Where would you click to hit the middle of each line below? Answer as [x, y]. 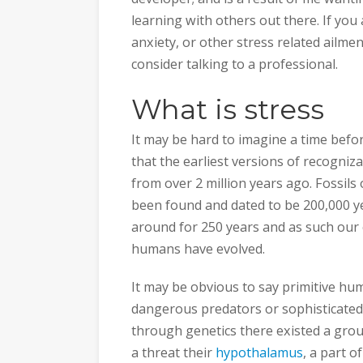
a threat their [173, 352]
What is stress [228, 110]
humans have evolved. [198, 249]
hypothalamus [259, 352]
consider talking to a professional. [235, 64]
